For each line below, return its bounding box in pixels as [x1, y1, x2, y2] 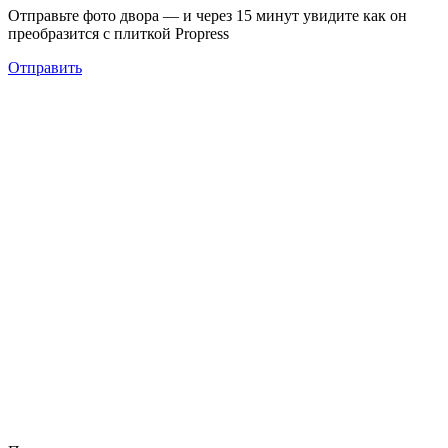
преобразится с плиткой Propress [8, 25, 229, 43]
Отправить [8, 59, 82, 77]
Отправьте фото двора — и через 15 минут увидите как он [8, 7, 407, 25]
